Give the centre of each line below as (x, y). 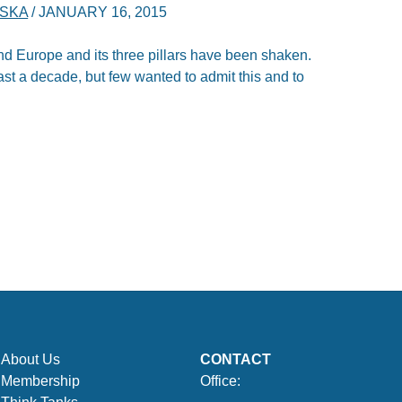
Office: (220, 381)
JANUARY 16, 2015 (103, 12)
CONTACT (236, 360)
